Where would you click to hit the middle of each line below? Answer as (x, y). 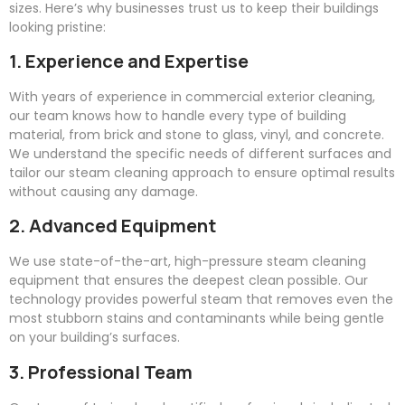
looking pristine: (57, 27)
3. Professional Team (101, 372)
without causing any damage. (104, 191)
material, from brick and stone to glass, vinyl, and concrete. (197, 134)
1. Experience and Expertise (129, 61)
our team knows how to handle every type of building (178, 115)
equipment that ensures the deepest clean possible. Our (188, 281)
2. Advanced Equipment (113, 226)
